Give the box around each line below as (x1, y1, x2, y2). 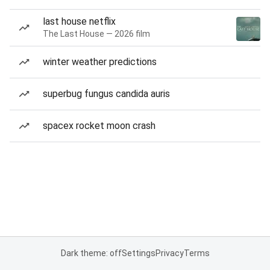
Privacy (155, 248, 184, 258)
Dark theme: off (60, 248, 122, 258)
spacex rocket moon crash (43, 120, 155, 131)
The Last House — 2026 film (43, 29, 150, 39)
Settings (121, 248, 155, 258)
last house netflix (43, 16, 116, 27)
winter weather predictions (43, 56, 157, 67)
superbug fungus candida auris (43, 88, 170, 99)
